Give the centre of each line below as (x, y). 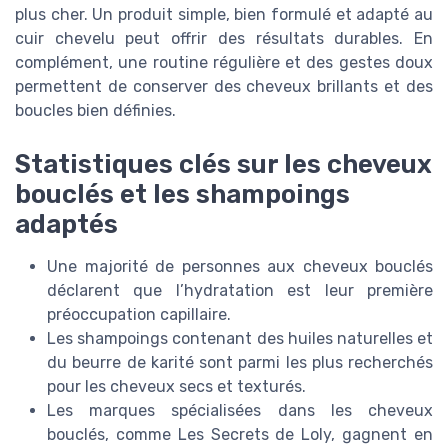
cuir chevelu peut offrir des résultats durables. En (224, 38)
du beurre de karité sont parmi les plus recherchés (240, 362)
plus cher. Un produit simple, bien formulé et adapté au (224, 14)
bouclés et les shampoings (182, 193)
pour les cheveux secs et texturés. (176, 386)
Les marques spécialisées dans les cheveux (240, 410)
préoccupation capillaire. (139, 314)
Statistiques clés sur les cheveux (223, 163)
